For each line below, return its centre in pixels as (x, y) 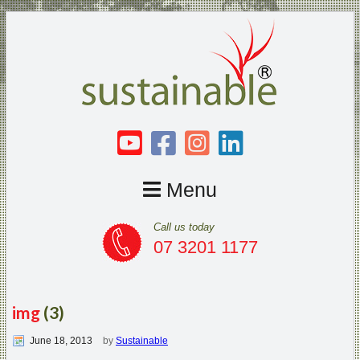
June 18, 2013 (61, 341)
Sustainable (142, 341)
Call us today (184, 227)
